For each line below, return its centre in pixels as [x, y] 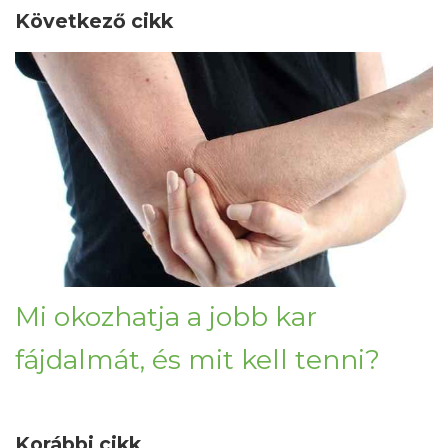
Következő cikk [94, 21]
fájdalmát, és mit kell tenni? [197, 360]
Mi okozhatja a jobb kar [166, 317]
